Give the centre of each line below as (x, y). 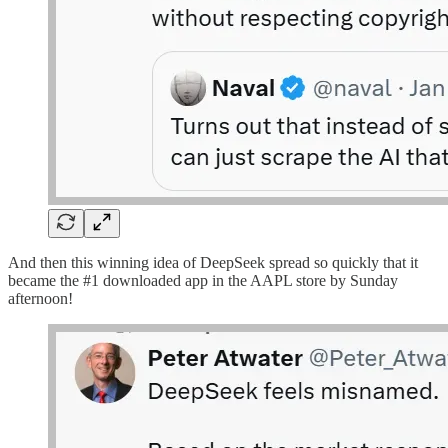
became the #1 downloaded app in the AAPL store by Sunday (203, 281)
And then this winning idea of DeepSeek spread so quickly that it (213, 263)
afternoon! (40, 299)
